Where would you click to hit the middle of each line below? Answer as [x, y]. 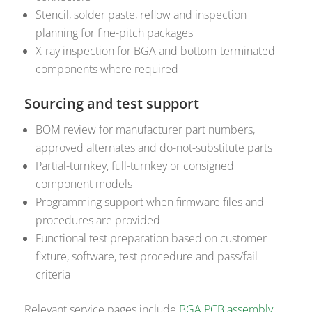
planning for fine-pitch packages [115, 33]
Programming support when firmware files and [150, 202]
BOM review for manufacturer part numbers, [146, 130]
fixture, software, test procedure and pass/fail [147, 257]
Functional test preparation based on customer [151, 239]
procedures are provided [98, 220]
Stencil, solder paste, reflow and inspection [141, 15]
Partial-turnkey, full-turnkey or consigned [135, 166]
